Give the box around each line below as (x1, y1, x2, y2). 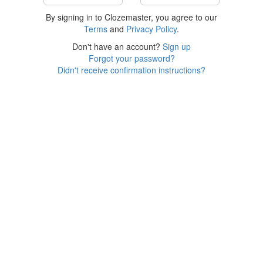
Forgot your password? (88, 52, 175, 64)
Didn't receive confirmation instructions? (58, 64, 205, 76)
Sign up (163, 41, 191, 52)
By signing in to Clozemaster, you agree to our (46, 11, 217, 23)
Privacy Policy (126, 23, 177, 35)
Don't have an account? (72, 41, 163, 52)
